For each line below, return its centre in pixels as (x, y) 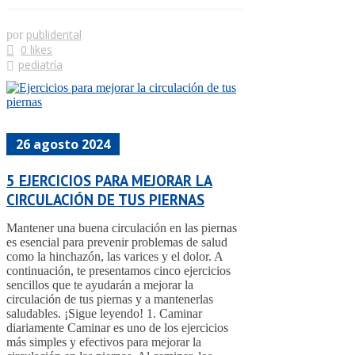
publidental (54, 35)
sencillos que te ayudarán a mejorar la (100, 284)
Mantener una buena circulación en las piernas (122, 227)
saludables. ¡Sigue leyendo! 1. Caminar (104, 313)
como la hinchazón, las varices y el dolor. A (115, 256)
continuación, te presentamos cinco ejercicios (118, 270)
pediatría (40, 65)
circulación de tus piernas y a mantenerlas (110, 299)
